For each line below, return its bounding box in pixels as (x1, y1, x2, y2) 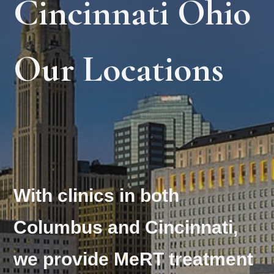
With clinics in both (13, 185, 179, 206)
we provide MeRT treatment (13, 249, 253, 270)
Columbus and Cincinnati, (13, 217, 238, 238)
